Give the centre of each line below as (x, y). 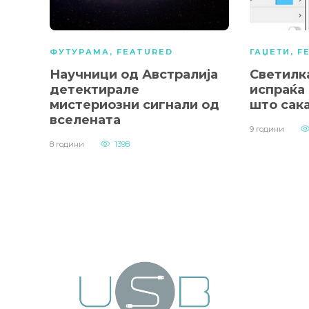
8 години (67, 144)
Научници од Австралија (134, 75)
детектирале (94, 90)
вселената (85, 120)
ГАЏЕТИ (270, 52)
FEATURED (145, 52)
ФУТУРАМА (80, 52)
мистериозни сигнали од (134, 105)
